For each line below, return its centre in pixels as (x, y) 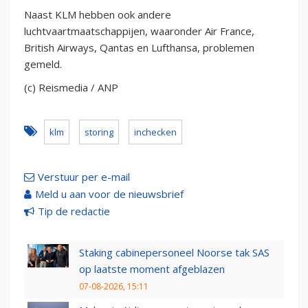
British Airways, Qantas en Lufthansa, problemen (139, 48)
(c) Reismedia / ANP (71, 88)
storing (99, 132)
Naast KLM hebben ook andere (98, 15)
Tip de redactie (74, 211)
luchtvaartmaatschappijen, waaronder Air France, (139, 31)
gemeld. (43, 64)
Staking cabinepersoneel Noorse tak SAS (174, 253)
